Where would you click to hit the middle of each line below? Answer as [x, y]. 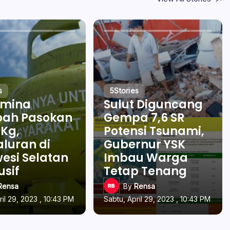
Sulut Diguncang [154, 104]
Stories [127, 91]
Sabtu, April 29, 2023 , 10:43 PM [157, 199]
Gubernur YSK [145, 145]
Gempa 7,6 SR [144, 118]
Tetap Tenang [146, 171]
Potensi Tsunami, [154, 131]
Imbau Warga [146, 158]
